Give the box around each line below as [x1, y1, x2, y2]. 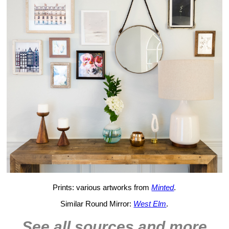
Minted [151, 182, 174, 192]
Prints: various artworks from [53, 182, 152, 192]
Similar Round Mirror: [60, 199, 134, 208]
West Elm [133, 199, 167, 208]
